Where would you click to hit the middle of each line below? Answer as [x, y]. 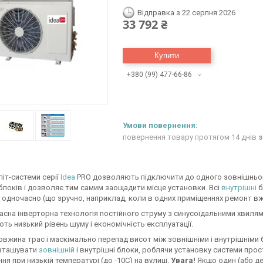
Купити [167, 55]
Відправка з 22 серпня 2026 [186, 13]
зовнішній [57, 250]
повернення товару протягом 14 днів [190, 137]
